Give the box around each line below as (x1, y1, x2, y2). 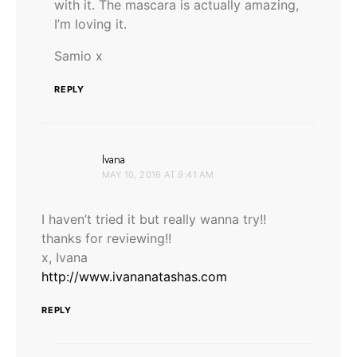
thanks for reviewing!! (41, 229, 171, 246)
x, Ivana (41, 249, 88, 265)
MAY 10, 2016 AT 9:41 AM (102, 168, 214, 180)
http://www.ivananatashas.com (41, 268, 227, 284)
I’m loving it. (54, 15, 127, 32)
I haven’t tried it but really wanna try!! (41, 210, 266, 227)
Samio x (54, 47, 103, 64)
